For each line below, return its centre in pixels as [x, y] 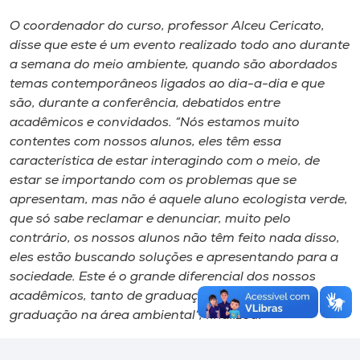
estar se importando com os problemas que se [153, 181]
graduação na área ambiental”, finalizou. [136, 316]
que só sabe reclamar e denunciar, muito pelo [150, 219]
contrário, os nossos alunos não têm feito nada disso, [175, 239]
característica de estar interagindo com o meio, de [165, 162]
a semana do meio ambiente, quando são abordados [174, 65]
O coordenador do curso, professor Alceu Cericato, [167, 27]
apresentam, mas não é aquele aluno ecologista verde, [179, 200]
